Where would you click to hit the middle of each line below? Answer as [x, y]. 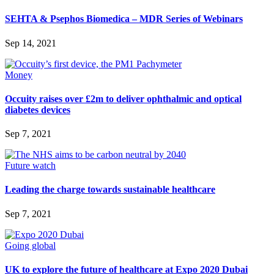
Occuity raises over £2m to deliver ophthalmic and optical [123, 98]
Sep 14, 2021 [31, 43]
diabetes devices [38, 109]
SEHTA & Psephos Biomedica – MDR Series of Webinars [124, 19]
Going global [30, 245]
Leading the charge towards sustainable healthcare [110, 190]
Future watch [30, 166]
